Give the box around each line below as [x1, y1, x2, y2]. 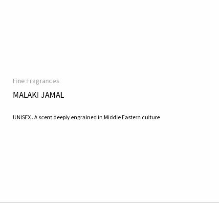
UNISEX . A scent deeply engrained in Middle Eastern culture [13, 113, 160, 121]
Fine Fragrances [13, 76, 60, 85]
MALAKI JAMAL [13, 89, 65, 100]
